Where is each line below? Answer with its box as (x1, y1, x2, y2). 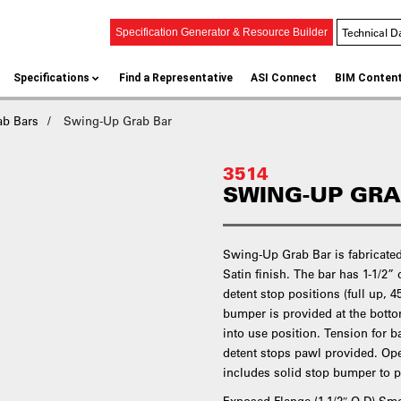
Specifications (13, 72, 90, 84)
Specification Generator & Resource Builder (115, 26, 328, 38)
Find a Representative (119, 72, 234, 84)
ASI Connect (251, 72, 318, 84)
